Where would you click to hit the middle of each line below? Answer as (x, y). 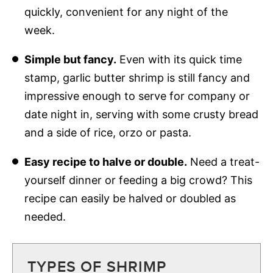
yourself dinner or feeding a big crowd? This (138, 180)
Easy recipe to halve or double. (105, 161)
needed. (45, 216)
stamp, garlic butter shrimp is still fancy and (137, 77)
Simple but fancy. (70, 59)
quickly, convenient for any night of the (126, 12)
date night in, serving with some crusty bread (141, 114)
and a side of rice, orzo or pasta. (108, 132)
